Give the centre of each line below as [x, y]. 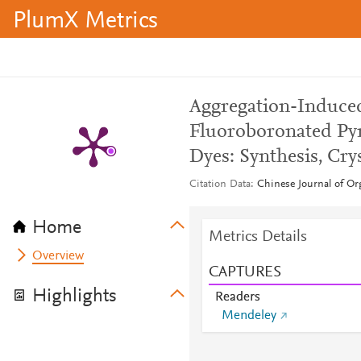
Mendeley [249, 316]
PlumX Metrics [85, 22]
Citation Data [220, 185]
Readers [237, 297]
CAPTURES [245, 272]
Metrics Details [257, 237]
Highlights [75, 297]
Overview [58, 256]
